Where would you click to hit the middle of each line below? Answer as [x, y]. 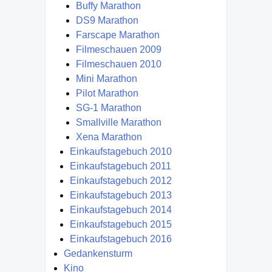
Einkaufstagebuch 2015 [121, 225]
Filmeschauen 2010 [119, 64]
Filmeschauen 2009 [119, 50]
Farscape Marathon [118, 35]
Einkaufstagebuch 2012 [121, 181]
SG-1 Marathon [109, 108]
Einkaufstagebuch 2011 [121, 166]
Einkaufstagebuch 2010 [121, 152]
